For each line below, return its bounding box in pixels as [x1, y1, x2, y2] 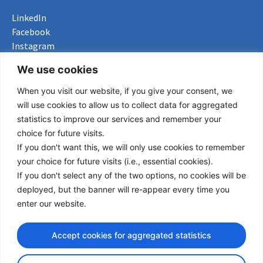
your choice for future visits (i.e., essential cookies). [17, 156, 213, 166]
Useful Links [12, 90, 75, 106]
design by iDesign [100, 249, 163, 261]
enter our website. [17, 198, 86, 208]
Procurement [12, 131, 66, 143]
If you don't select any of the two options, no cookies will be [17, 170, 246, 180]
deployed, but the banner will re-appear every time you [17, 184, 230, 194]
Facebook [12, 25, 50, 38]
